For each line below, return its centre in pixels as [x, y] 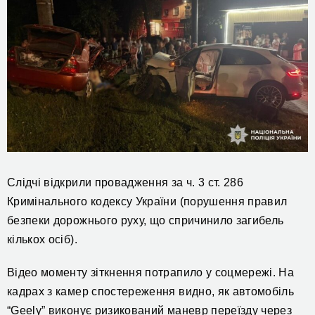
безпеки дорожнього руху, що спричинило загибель [146, 221]
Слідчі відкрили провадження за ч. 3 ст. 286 [126, 183]
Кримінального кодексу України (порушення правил [147, 202]
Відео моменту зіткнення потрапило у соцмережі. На [151, 273]
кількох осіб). [42, 240]
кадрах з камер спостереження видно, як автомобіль [151, 292]
